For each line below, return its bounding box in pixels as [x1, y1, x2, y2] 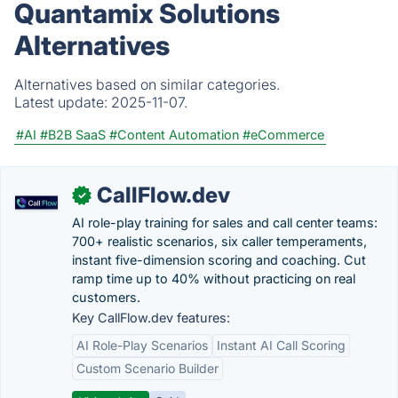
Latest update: [14, 93, 111, 111]
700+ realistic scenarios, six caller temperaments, [72, 234, 367, 249]
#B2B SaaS [40, 127, 106, 142]
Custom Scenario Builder [76, 361, 219, 376]
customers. [72, 290, 140, 305]
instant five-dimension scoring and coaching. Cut [72, 252, 366, 267]
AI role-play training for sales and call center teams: [72, 215, 378, 230]
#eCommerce [243, 127, 324, 142]
